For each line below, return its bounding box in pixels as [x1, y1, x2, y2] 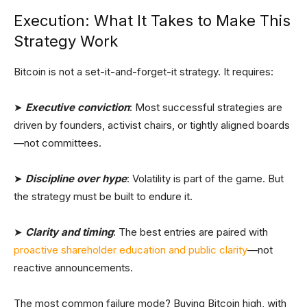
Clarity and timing [25, 225, 113, 238]
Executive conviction [25, 100, 130, 114]
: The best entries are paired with [113, 225, 268, 238]
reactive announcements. [14, 260, 133, 274]
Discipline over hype [25, 171, 127, 185]
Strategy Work [14, 32, 118, 50]
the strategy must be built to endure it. [14, 189, 193, 203]
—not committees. [14, 136, 101, 149]
